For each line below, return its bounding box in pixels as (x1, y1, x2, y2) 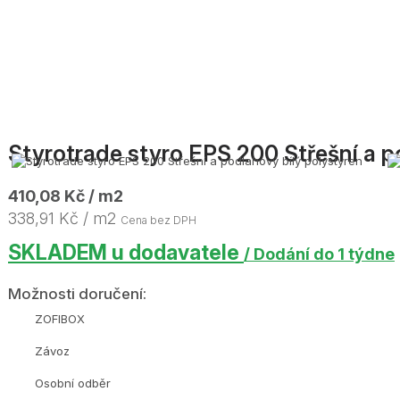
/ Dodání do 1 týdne (244, 244, 395, 263)
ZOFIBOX (35, 311, 85, 326)
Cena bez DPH (121, 212, 196, 227)
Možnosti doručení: (8, 284, 146, 303)
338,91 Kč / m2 (8, 208, 121, 228)
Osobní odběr (35, 375, 111, 390)
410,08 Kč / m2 (8, 186, 123, 205)
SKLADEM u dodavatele (8, 239, 244, 265)
